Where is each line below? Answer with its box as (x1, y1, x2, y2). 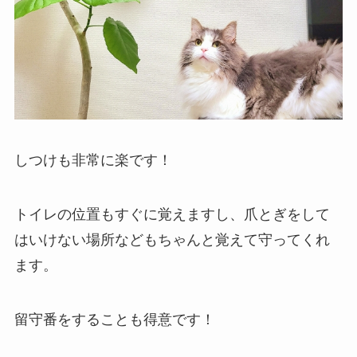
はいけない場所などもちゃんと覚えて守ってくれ (14, 232, 330, 249)
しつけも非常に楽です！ (14, 152, 172, 169)
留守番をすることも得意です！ (14, 312, 215, 328)
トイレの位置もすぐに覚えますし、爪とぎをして (14, 206, 330, 223)
